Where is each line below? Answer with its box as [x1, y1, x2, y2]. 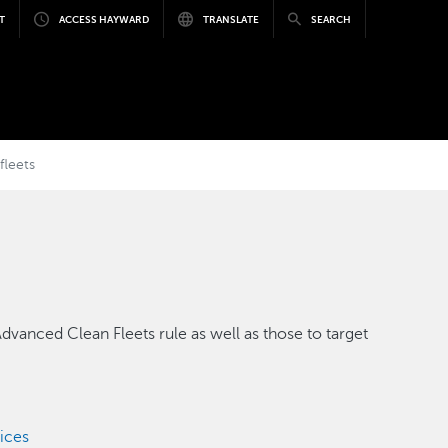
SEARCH [310, 13, 351, 25]
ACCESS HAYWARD [58, 13, 149, 25]
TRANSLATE [202, 13, 259, 25]
